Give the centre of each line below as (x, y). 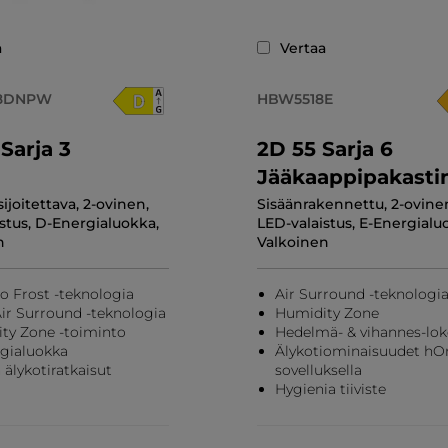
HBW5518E (294, 98)
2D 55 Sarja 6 (324, 148)
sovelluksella (318, 369)
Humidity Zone (326, 312)
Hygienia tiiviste (330, 388)
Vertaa (302, 47)
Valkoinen (292, 241)
